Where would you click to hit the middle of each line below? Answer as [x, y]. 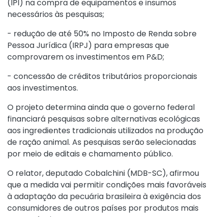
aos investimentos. [43, 88]
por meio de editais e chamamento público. [90, 154]
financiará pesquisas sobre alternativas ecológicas [104, 119]
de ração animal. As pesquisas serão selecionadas [102, 142]
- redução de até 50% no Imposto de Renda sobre [102, 33]
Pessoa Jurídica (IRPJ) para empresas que [88, 45]
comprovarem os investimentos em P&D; [86, 57]
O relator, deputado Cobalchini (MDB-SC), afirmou [103, 173]
